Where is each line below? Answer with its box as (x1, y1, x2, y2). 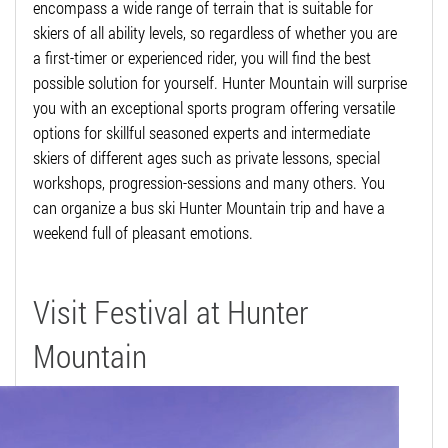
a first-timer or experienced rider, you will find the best (33, 46, 371, 70)
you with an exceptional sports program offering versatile (33, 96, 395, 120)
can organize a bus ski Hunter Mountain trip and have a (33, 196, 385, 220)
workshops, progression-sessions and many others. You (33, 171, 385, 195)
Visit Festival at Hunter (33, 290, 308, 334)
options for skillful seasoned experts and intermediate (33, 121, 370, 145)
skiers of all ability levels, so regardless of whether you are (33, 21, 397, 45)
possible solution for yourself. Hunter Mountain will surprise (33, 71, 407, 95)
